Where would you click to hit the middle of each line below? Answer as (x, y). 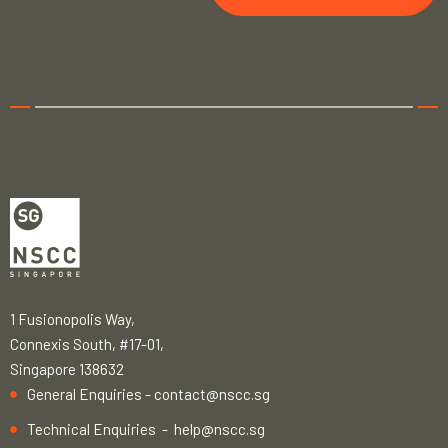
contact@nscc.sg (212, 393)
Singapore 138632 (67, 368)
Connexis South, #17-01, (87, 343)
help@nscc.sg (219, 428)
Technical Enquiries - (100, 428)
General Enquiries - (90, 393)
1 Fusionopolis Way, (72, 318)
